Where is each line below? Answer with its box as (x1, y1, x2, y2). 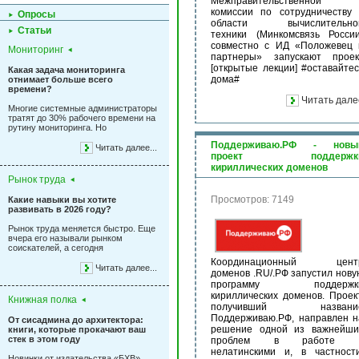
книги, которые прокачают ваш (8, 325, 146, 334)
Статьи (18, 25, 51, 36)
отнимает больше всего (8, 75, 113, 84)
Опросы (18, 9, 55, 20)
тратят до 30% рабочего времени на (8, 113, 155, 123)
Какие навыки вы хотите (8, 195, 116, 204)
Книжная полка (8, 294, 77, 305)
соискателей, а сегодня (8, 243, 103, 252)
